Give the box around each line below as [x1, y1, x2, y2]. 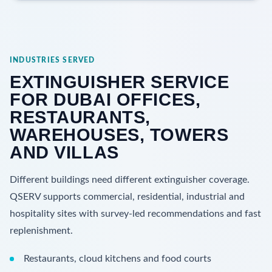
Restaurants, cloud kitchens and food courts [24, 253, 212, 263]
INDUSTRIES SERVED [10, 56, 95, 64]
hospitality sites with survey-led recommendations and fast [10, 208, 261, 219]
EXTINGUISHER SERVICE [10, 72, 229, 92]
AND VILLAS [10, 142, 119, 162]
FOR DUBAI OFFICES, [10, 89, 201, 109]
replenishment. [10, 225, 73, 236]
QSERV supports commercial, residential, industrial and [10, 191, 245, 202]
